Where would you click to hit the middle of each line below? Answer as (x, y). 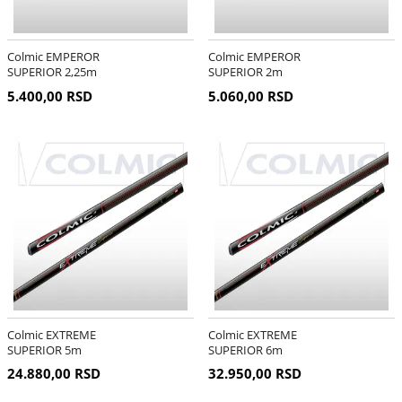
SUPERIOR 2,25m (52, 72)
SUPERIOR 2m (245, 72)
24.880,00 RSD (53, 373)
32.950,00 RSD (254, 373)
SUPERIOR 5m (44, 350)
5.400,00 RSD (49, 96)
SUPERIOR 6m (245, 350)
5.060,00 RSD (250, 96)
